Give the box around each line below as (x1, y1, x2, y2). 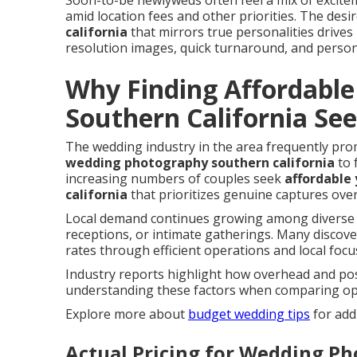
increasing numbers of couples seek (65, 170, 284, 187)
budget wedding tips (188, 305, 310, 323)
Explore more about (65, 305, 188, 323)
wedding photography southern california (65, 154, 335, 171)
